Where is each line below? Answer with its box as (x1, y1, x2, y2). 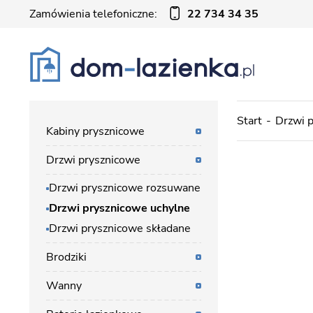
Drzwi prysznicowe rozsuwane (49, 180, 201, 196)
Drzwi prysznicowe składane (49, 221, 191, 236)
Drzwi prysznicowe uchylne (49, 201, 190, 216)
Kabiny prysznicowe (46, 124, 145, 139)
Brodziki (46, 249, 87, 265)
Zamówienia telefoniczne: (29, 6, 157, 22)
